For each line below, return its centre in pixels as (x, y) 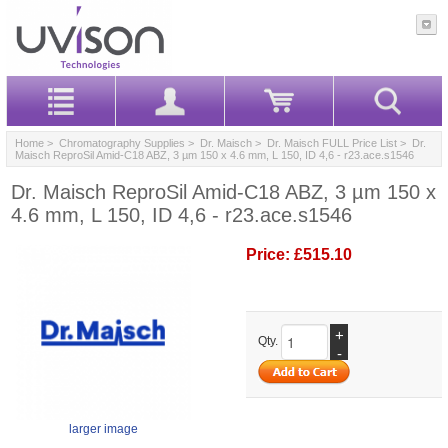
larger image (103, 428)
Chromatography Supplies (122, 142)
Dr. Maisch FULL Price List (332, 142)
